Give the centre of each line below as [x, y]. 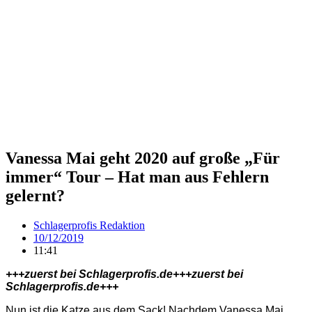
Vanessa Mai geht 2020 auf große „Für [143, 158]
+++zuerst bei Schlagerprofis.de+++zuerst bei [124, 274]
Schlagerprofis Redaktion [89, 225]
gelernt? [35, 195]
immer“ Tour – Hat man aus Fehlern [137, 177]
